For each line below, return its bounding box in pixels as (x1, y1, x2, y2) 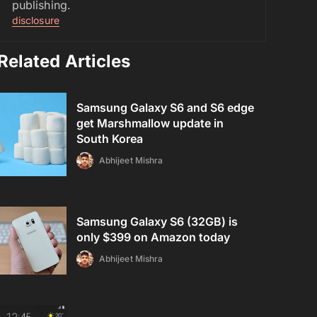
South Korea (76, 132, 144, 146)
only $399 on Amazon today (76, 230, 231, 244)
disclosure (12, 14, 59, 26)
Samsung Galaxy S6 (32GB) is (76, 214, 238, 229)
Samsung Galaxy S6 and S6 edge (76, 100, 255, 115)
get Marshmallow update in (76, 116, 224, 130)
